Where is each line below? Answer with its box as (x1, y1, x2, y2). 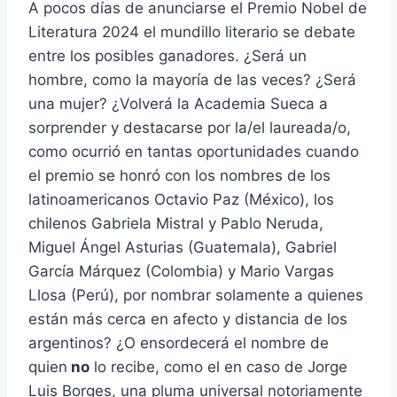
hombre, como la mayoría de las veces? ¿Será (28, 71, 356, 90)
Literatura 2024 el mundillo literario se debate (28, 23, 355, 42)
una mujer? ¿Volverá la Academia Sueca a (28, 95, 328, 113)
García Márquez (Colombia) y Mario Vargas (28, 262, 334, 281)
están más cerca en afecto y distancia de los (28, 310, 347, 329)
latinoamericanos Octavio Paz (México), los (28, 191, 334, 209)
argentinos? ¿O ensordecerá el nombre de (28, 334, 329, 353)
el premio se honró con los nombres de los (28, 167, 331, 185)
